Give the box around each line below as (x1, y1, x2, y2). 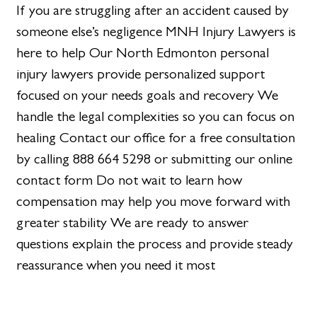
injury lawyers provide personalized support (16, 65, 265, 82)
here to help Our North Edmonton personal (16, 44, 270, 61)
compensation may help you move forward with (16, 192, 291, 209)
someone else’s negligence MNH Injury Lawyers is (16, 23, 296, 40)
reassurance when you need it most (16, 256, 216, 273)
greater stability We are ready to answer (16, 214, 249, 231)
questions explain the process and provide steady (16, 235, 294, 252)
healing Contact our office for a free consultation (16, 129, 296, 146)
